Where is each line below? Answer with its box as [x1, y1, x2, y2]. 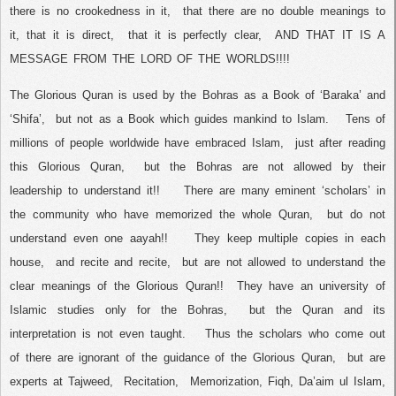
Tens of [345, 111, 386, 126]
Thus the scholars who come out [204, 326, 386, 340]
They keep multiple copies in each [194, 231, 386, 245]
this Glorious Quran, [10, 159, 126, 173]
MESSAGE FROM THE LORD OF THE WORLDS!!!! [10, 52, 290, 66]
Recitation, [124, 374, 179, 388]
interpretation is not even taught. [10, 326, 187, 340]
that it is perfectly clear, [127, 28, 263, 42]
